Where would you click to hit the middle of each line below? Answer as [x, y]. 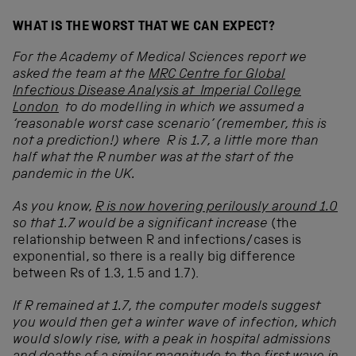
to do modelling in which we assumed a [182, 108]
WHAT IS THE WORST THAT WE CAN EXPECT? [144, 27]
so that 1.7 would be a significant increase [142, 224]
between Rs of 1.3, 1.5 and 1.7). [106, 274]
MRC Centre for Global [217, 75]
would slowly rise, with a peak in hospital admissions [172, 340]
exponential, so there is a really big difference [154, 257]
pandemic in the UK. [74, 175]
